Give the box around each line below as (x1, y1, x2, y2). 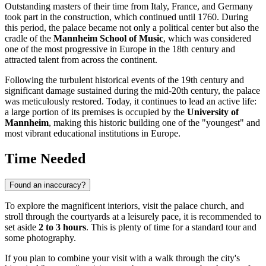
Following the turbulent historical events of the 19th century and (5, 75, 244, 85)
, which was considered (163, 33, 251, 44)
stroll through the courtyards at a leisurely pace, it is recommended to (5, 211, 261, 222)
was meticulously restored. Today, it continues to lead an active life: (5, 96, 256, 107)
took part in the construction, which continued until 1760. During (5, 12, 248, 23)
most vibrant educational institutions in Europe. (5, 128, 180, 139)
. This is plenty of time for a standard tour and (86, 222, 256, 233)
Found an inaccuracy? (9, 180, 85, 190)
